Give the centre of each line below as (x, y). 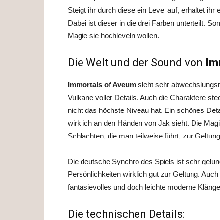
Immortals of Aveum (103, 84)
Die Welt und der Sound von (137, 62)
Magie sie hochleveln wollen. (113, 35)
